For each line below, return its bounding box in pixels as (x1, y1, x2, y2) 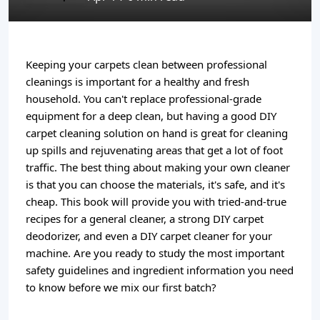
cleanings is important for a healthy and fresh (26, 74, 249, 89)
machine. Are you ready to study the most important (26, 246, 284, 260)
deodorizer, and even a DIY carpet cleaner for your (26, 229, 272, 243)
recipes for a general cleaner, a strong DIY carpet (26, 211, 264, 226)
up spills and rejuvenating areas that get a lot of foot (26, 143, 283, 157)
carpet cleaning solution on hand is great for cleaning (26, 126, 288, 140)
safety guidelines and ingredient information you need (26, 263, 294, 277)
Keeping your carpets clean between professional (26, 57, 267, 71)
